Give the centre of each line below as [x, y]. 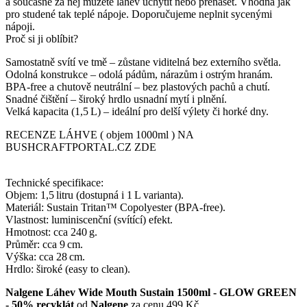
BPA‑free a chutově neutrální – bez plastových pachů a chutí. [138, 87]
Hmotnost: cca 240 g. [51, 232]
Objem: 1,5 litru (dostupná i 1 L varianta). [95, 195]
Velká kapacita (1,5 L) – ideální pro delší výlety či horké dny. [137, 112]
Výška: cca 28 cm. [45, 257]
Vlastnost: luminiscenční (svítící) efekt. [89, 220]
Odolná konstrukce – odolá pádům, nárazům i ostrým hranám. [139, 75]
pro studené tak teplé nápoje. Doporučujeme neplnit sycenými [139, 14]
